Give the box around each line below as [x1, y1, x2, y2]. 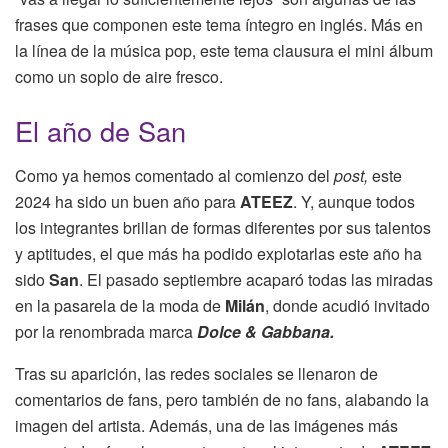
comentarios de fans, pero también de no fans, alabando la [15, 387, 429, 411]
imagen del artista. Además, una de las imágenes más [15, 413, 398, 437]
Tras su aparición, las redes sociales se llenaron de [15, 361, 378, 385]
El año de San [15, 111, 186, 151]
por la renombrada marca [15, 319, 197, 343]
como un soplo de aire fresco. [15, 65, 223, 89]
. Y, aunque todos [293, 189, 415, 213]
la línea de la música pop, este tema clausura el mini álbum [15, 39, 433, 63]
